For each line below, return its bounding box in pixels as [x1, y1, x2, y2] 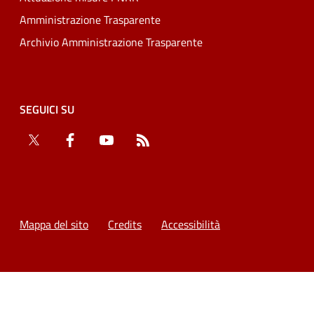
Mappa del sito [20, 216, 88, 233]
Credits [108, 216, 142, 233]
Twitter [41, 131, 76, 149]
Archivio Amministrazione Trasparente [20, 34, 203, 51]
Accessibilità [161, 216, 220, 233]
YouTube [114, 131, 153, 149]
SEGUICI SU [20, 101, 74, 118]
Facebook [78, 131, 121, 149]
